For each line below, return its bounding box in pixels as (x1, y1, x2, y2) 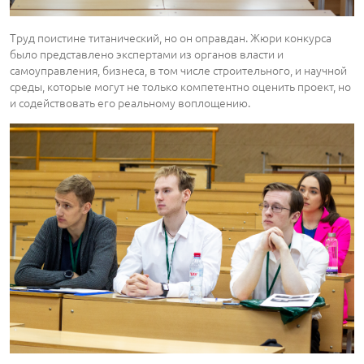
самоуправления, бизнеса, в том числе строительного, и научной (10, 62, 347, 79)
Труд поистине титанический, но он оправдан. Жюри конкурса (10, 29, 331, 46)
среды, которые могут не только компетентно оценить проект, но (10, 78, 351, 95)
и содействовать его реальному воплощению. (10, 94, 250, 111)
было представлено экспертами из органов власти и (10, 45, 284, 63)
